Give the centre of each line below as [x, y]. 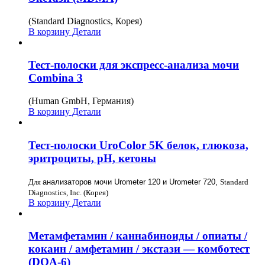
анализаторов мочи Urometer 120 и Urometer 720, [131, 182]
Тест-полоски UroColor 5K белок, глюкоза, [138, 145]
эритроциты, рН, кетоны [92, 158]
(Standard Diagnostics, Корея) [85, 21]
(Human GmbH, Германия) [81, 101]
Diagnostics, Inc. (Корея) [68, 192]
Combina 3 [56, 78]
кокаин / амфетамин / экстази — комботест [139, 249]
